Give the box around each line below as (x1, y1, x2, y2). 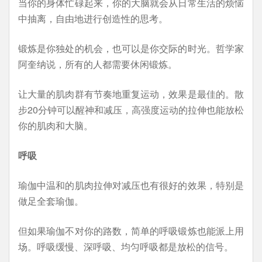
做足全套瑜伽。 (18, 194, 84, 208)
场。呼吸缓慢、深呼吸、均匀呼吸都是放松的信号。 (18, 240, 233, 253)
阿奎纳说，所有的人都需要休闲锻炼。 (18, 57, 177, 71)
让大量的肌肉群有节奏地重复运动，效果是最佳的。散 (18, 87, 244, 101)
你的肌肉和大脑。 (18, 119, 93, 132)
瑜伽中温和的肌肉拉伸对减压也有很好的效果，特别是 (18, 178, 244, 192)
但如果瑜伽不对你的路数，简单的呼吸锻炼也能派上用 (18, 224, 244, 237)
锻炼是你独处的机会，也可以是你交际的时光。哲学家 (18, 42, 244, 55)
